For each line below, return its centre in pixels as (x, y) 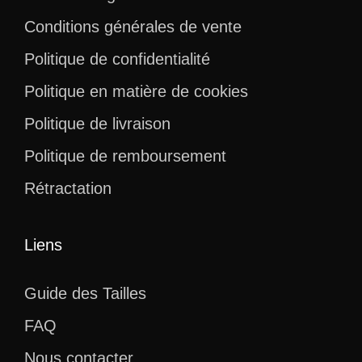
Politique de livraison (97, 123)
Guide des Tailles (85, 293)
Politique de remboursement (125, 156)
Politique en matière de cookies (136, 91)
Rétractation (68, 188)
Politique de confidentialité (117, 59)
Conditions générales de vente (133, 26)
